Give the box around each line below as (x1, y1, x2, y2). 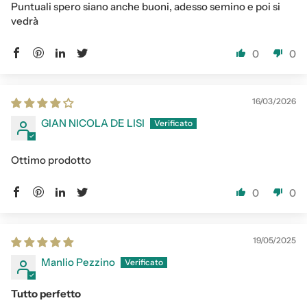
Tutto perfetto (11, 286, 81, 300)
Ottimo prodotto (11, 153, 91, 167)
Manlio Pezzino (41, 255, 115, 269)
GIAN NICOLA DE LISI (41, 116, 145, 130)
